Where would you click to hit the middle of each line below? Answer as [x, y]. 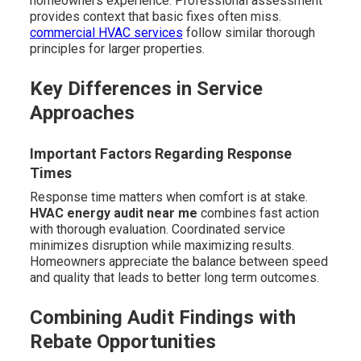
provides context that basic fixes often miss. [155, 17]
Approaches [82, 113]
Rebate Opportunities [122, 342]
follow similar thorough [249, 33]
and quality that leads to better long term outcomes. [174, 278]
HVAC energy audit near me [113, 214]
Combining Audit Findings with [162, 318]
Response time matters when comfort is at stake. [168, 197]
